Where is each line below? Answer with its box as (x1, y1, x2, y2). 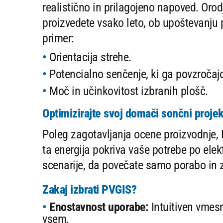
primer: (42, 31, 74, 46)
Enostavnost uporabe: (49, 200, 148, 215)
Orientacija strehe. (49, 50, 131, 65)
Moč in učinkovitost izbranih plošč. (49, 84, 208, 99)
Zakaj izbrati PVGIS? (42, 183, 136, 197)
